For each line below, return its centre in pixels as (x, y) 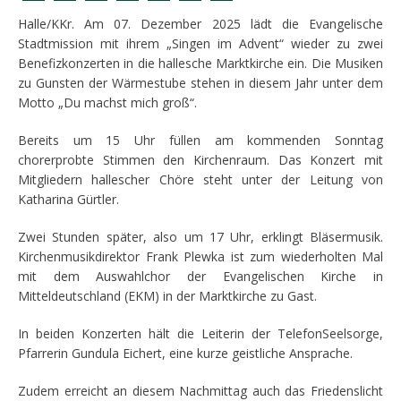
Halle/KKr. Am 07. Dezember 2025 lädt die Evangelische (200, 24)
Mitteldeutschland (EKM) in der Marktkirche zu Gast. (167, 296)
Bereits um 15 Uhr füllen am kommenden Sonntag (200, 140)
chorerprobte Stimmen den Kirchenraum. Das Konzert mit (200, 160)
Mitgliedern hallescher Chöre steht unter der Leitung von (200, 179)
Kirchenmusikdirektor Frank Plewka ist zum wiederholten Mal (200, 256)
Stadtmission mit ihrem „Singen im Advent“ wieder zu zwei (200, 43)
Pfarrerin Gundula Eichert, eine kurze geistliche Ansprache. (185, 353)
